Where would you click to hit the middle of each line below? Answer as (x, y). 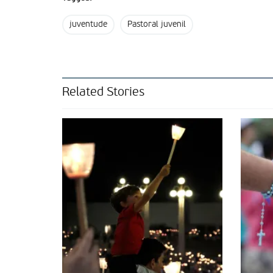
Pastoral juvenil (157, 24)
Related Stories (103, 93)
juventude (88, 24)
